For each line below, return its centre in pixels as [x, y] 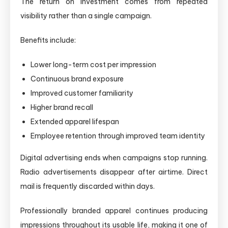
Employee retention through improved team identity [118, 136]
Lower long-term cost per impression [93, 64]
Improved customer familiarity [82, 93]
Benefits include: [48, 40]
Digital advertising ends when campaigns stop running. [114, 158]
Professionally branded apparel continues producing [114, 210]
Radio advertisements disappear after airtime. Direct [114, 172]
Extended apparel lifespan [75, 121]
